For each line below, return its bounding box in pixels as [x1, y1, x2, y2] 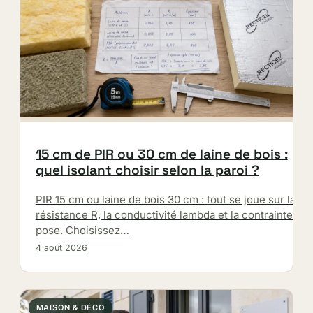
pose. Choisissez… [35, 223, 129, 237]
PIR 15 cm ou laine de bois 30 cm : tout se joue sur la [35, 192, 296, 206]
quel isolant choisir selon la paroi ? [35, 161, 259, 179]
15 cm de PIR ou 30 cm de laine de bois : [35, 145, 288, 163]
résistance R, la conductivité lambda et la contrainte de [35, 208, 308, 221]
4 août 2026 [35, 242, 87, 253]
